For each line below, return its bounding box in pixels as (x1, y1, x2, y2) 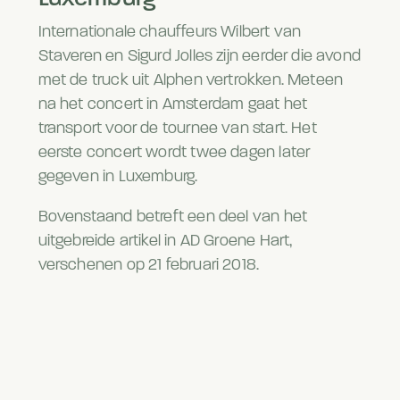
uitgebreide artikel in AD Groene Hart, (37, 233, 293, 251)
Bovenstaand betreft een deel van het (37, 209, 308, 227)
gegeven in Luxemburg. (37, 169, 198, 187)
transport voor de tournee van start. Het (37, 121, 317, 138)
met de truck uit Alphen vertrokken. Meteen (37, 72, 344, 90)
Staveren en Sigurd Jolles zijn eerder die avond (37, 48, 362, 66)
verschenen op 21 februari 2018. (37, 257, 260, 275)
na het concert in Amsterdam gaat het (37, 96, 308, 114)
